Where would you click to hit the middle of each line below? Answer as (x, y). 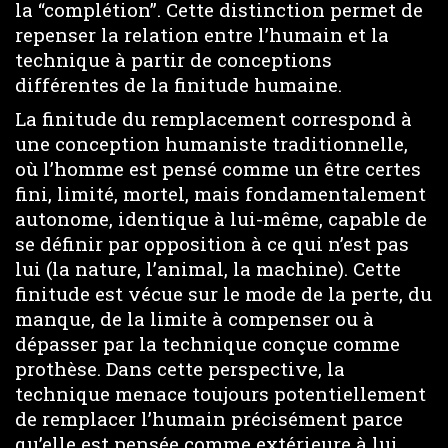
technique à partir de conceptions (173, 59)
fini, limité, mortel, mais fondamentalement (220, 193)
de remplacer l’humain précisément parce (209, 418)
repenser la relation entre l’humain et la (202, 34)
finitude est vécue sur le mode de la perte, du (223, 293)
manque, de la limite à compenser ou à (194, 318)
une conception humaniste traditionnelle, (211, 143)
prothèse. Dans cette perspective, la (180, 368)
